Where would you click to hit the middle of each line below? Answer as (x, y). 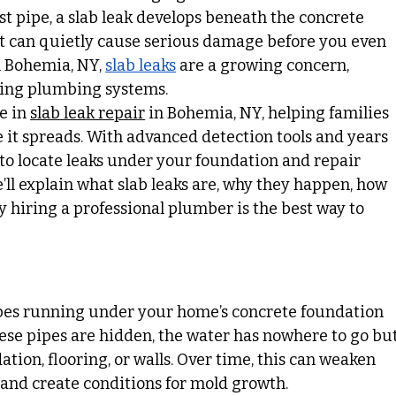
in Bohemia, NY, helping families (269, 114)
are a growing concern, (265, 66)
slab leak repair (88, 114)
